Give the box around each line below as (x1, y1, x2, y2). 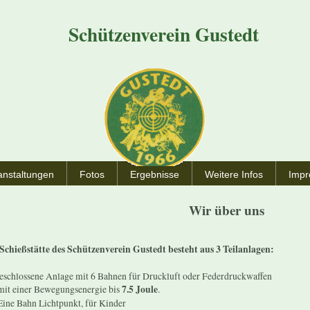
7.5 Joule (122, 282, 158, 296)
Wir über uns (188, 200, 264, 219)
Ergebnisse (130, 170, 180, 180)
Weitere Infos (205, 170, 264, 180)
